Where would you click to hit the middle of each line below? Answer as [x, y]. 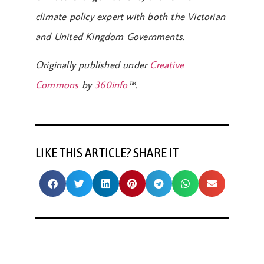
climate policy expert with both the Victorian [131, 17]
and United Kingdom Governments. [110, 37]
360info [111, 85]
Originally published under [93, 65]
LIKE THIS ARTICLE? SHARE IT [107, 152]
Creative [167, 65]
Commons [57, 85]
